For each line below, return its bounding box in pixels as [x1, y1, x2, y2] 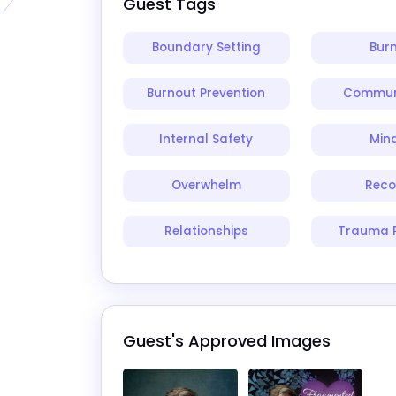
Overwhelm [171, 177, 241, 194]
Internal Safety [159, 131, 254, 148]
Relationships [164, 223, 248, 240]
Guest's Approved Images [123, 330, 331, 353]
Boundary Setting [151, 39, 261, 57]
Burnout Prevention [147, 85, 266, 103]
